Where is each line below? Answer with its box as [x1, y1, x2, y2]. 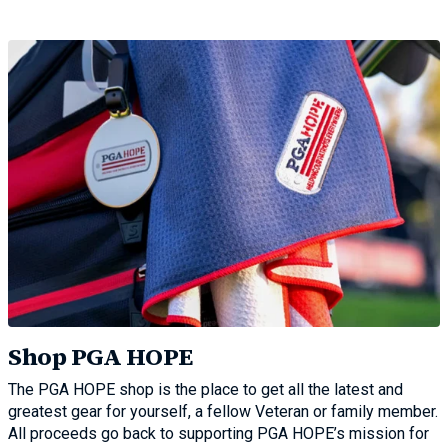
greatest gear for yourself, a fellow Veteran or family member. [8, 402, 438, 422]
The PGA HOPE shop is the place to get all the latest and [8, 380, 403, 400]
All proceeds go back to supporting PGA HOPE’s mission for [8, 424, 429, 444]
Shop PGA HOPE [8, 340, 193, 374]
